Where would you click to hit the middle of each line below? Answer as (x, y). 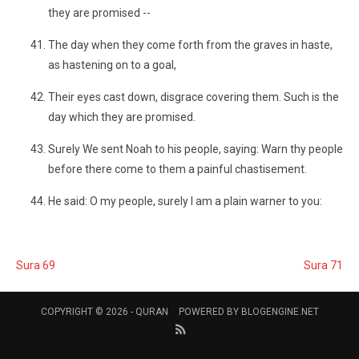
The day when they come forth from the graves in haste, (190, 45)
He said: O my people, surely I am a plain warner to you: (185, 201)
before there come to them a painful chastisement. (177, 169)
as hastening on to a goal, (112, 65)
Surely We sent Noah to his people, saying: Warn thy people (196, 149)
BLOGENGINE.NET (280, 312)
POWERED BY (210, 312)
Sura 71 (323, 265)
